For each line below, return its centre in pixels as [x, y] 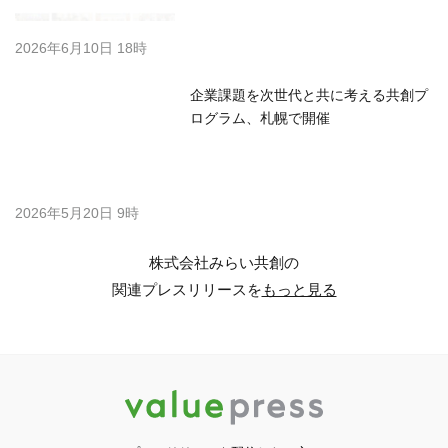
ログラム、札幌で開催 [260, 118]
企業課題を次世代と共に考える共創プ [309, 95]
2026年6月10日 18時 [81, 48]
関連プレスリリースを [186, 290]
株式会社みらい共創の [224, 263]
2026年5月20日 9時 [77, 213]
